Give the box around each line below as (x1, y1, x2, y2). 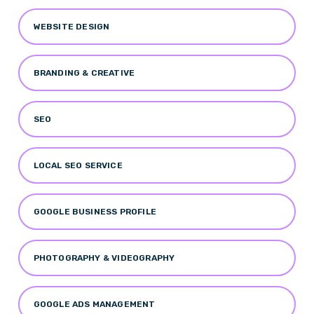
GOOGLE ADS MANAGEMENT (33, 299, 156, 309)
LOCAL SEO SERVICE (33, 160, 123, 170)
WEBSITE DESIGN (33, 21, 110, 32)
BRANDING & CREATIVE (33, 67, 135, 78)
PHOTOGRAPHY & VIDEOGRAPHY (33, 252, 175, 263)
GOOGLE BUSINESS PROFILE (33, 206, 157, 217)
